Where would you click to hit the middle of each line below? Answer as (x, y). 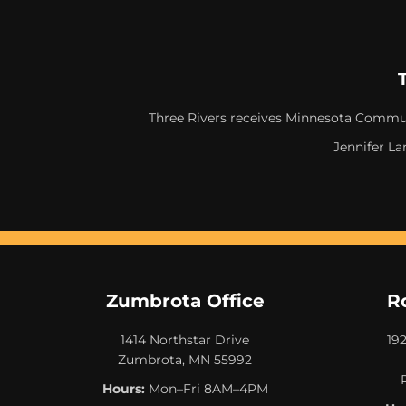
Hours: (123, 388)
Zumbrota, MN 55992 (185, 359)
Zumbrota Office (185, 300)
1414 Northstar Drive (185, 339)
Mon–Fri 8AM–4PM (206, 388)
